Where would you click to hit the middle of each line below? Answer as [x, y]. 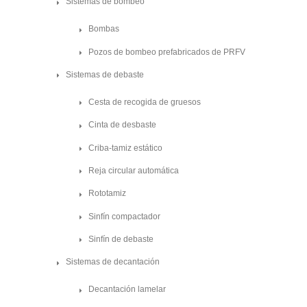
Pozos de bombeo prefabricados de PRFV [167, 52]
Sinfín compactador [124, 216]
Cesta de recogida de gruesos [145, 102]
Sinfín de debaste [121, 239]
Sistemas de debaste [105, 75]
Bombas [104, 29]
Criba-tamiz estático [125, 148]
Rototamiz [107, 194]
